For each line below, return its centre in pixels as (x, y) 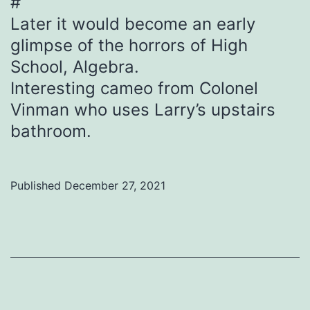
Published (37, 186)
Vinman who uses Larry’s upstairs (143, 110)
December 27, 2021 (115, 186)
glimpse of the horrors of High (129, 46)
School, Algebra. (75, 67)
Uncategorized (49, 242)
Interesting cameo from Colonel (134, 89)
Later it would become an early (133, 24)
